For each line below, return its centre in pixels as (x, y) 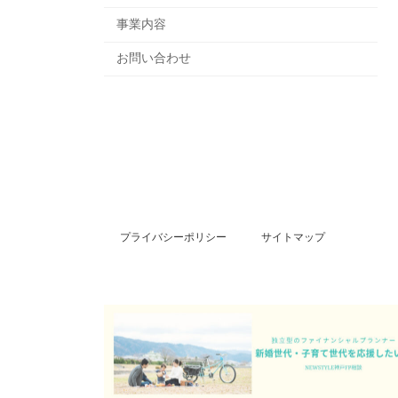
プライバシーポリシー (173, 238)
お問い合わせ (154, 58)
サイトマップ (293, 238)
